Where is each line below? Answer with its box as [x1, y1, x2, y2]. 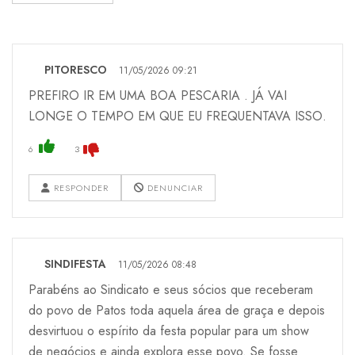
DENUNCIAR [144, 181, 203, 194]
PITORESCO [44, 61, 107, 78]
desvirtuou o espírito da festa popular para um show [29, 321, 309, 340]
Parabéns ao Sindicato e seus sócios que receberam [29, 280, 313, 299]
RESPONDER [51, 181, 109, 194]
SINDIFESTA [44, 255, 106, 272]
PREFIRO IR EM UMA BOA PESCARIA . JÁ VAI [29, 86, 287, 105]
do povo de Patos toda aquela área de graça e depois [29, 300, 325, 319]
